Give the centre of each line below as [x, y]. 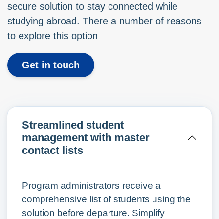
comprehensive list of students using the [106, 199]
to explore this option [53, 36]
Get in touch [51, 65]
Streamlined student [73, 125]
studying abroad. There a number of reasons [104, 21]
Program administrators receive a [91, 186]
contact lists [53, 150]
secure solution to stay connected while [92, 6]
